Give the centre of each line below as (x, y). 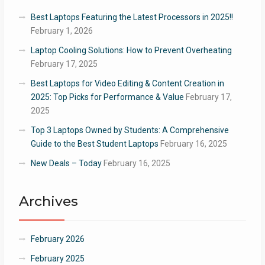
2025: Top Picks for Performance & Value (107, 97)
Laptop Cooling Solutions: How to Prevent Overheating (132, 50)
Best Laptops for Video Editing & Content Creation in (127, 83)
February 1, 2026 (62, 30)
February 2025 (57, 258)
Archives (48, 201)
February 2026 (57, 239)
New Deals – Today (66, 163)
